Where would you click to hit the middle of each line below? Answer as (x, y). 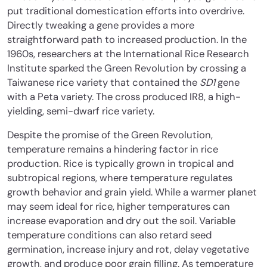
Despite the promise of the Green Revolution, (110, 135)
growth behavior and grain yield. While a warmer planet (132, 192)
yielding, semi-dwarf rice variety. (82, 111)
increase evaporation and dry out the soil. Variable (121, 221)
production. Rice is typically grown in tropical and (120, 163)
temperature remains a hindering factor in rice (113, 149)
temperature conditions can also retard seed (109, 235)
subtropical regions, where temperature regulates (120, 178)
